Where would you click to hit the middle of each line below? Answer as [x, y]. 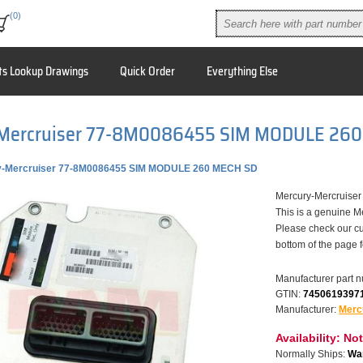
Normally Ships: [311, 354]
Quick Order [147, 72]
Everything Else [242, 72]
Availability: [308, 338]
